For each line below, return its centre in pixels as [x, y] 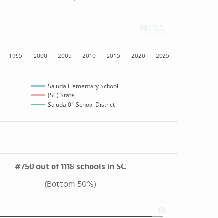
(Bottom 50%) [70, 185]
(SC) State [61, 95]
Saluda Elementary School [83, 86]
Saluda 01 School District [81, 105]
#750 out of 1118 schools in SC [70, 167]
